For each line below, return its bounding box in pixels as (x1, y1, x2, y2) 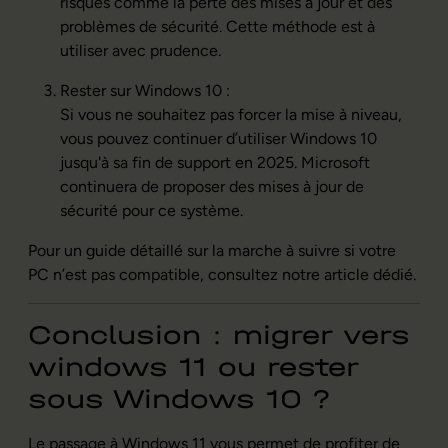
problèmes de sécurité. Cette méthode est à (60, 16, 375, 36)
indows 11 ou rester (57, 351, 358, 383)
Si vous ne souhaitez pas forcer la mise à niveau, (60, 104, 402, 124)
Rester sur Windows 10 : (60, 80, 230, 100)
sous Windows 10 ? (28, 383, 330, 415)
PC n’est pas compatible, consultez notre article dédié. (28, 264, 416, 284)
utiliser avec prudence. (60, 40, 221, 60)
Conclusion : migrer (28, 319, 343, 351)
